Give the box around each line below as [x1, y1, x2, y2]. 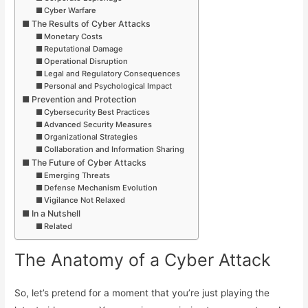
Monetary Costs [43, 31, 102, 41]
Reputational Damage [43, 43, 123, 54]
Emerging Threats [43, 170, 110, 180]
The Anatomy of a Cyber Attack [14, 250, 272, 271]
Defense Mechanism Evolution [43, 182, 157, 192]
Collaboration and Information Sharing [43, 144, 184, 154]
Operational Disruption [43, 56, 128, 66]
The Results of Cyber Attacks [31, 18, 151, 29]
